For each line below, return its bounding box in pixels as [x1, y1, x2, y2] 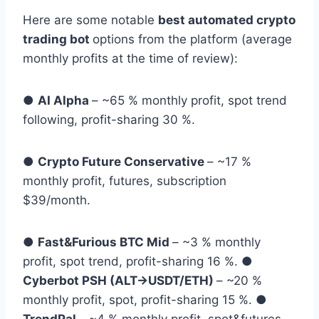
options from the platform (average [93, 32, 292, 47]
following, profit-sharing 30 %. [23, 113, 199, 127]
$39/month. [23, 193, 94, 208]
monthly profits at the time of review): [23, 51, 241, 66]
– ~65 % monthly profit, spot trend [92, 93, 287, 108]
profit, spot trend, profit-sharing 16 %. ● [23, 254, 253, 269]
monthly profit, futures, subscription [23, 174, 226, 189]
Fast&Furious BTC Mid [38, 235, 172, 250]
